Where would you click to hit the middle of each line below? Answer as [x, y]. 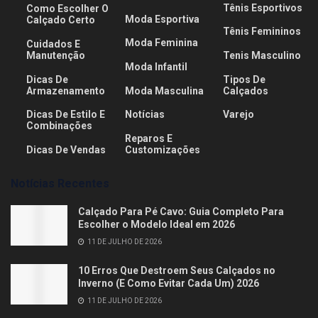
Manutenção [56, 55]
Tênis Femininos [262, 32]
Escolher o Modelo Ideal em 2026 [157, 224]
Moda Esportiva [162, 19]
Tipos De [245, 79]
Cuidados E [54, 44]
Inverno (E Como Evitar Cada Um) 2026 [169, 283]
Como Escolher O [68, 9]
